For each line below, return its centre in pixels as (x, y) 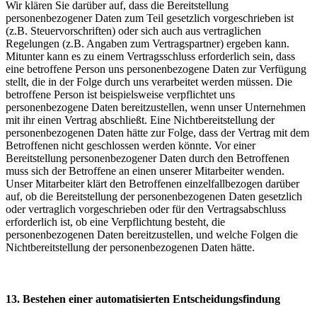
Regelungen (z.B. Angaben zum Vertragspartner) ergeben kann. (148, 43)
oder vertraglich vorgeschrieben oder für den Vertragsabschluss (146, 209)
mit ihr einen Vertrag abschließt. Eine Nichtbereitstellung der (140, 120)
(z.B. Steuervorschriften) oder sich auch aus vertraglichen (133, 30)
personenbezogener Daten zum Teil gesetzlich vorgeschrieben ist (150, 18)
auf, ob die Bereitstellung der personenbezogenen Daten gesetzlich (154, 196)
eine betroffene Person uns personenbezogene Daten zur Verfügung (156, 69)
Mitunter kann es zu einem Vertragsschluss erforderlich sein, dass (150, 56)
